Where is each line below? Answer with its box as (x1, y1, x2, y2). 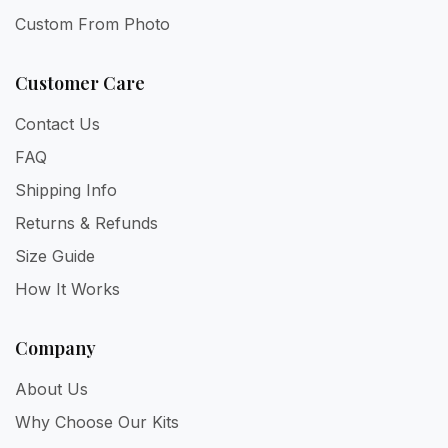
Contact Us (15, 114, 100, 135)
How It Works (15, 279, 120, 300)
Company (15, 336, 96, 361)
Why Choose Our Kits (15, 412, 179, 433)
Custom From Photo (15, 14, 170, 35)
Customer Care (15, 71, 145, 96)
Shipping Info (15, 180, 117, 201)
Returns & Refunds (15, 213, 158, 234)
